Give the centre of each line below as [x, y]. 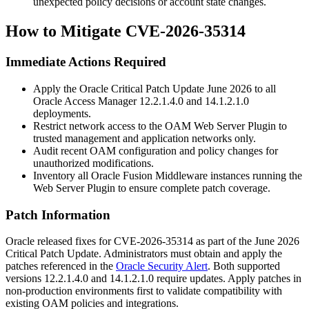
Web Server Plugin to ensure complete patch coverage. [152, 188]
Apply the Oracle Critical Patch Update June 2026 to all [154, 88]
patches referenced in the [61, 266]
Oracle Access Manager [86, 101]
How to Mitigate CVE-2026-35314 [126, 31]
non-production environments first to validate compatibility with [144, 291]
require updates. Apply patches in [228, 279]
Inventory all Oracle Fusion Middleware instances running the [168, 175]
